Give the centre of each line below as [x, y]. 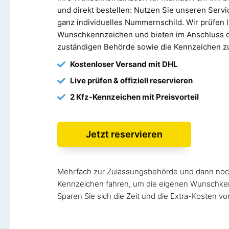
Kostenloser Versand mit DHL [124, 64]
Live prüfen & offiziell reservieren [131, 80]
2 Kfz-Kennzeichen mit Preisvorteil [134, 97]
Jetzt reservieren [124, 134]
